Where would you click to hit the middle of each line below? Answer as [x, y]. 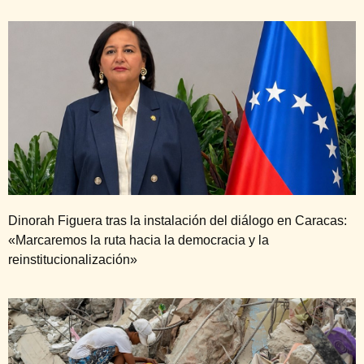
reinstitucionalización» [73, 260]
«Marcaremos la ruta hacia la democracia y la [139, 240]
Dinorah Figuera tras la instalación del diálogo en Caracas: [178, 221]
